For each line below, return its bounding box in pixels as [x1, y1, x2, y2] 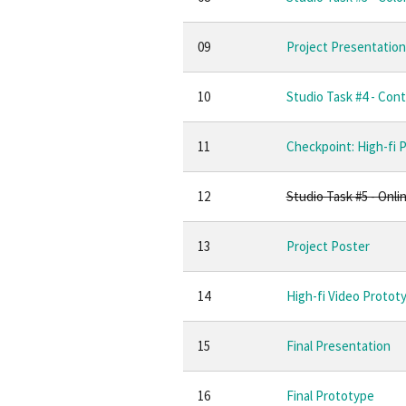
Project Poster [285, 237, 370, 255]
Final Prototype [285, 387, 374, 404]
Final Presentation [285, 337, 391, 354]
